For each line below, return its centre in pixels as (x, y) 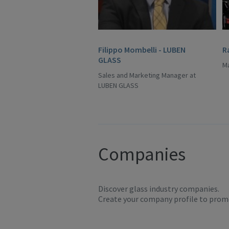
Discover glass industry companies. (159, 189)
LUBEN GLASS (118, 85)
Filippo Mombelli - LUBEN (142, 50)
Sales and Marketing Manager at (147, 75)
